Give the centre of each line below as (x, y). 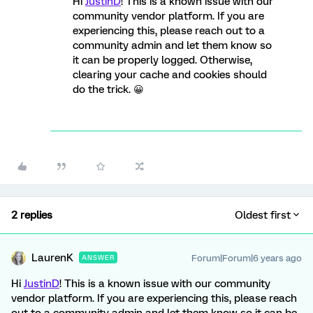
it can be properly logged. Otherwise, (162, 60)
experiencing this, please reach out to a (169, 31)
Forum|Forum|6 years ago (247, 258)
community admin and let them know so (172, 45)
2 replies (32, 215)
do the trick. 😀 (108, 89)
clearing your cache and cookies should (170, 75)
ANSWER (98, 257)
